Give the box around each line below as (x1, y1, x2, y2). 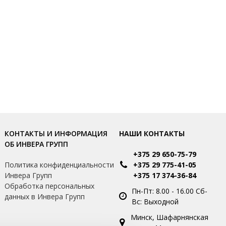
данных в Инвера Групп (5, 192, 85, 201)
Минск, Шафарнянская (130, 212, 208, 222)
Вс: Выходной (131, 197, 179, 206)
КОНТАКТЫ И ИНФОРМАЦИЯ (5, 129, 108, 138)
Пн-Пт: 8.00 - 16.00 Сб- (131, 186, 207, 196)
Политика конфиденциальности (5, 160, 115, 169)
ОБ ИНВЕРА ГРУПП (5, 139, 69, 149)
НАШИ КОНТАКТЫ (119, 129, 185, 138)
